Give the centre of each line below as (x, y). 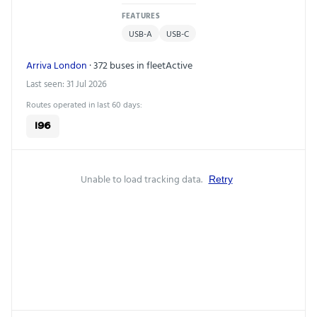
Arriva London (57, 65)
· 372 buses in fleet (126, 65)
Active (179, 65)
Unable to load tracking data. (142, 179)
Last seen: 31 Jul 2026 (67, 84)
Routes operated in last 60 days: (84, 104)
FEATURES (141, 16)
